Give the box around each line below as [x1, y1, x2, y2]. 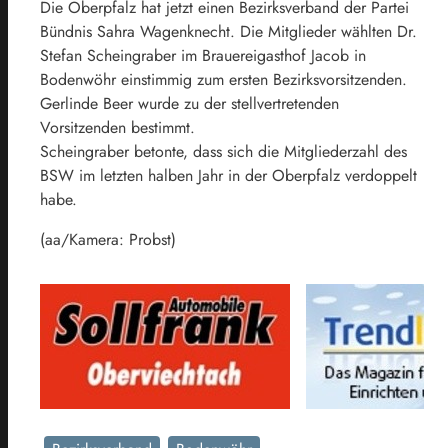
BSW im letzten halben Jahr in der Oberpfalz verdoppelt [40, 164, 417, 188]
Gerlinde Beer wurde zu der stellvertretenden [40, 92, 339, 116]
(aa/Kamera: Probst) [40, 228, 176, 252]
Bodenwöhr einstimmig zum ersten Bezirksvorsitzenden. [40, 68, 407, 92]
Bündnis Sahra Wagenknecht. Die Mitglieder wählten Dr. [40, 20, 417, 44]
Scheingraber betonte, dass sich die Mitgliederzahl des [40, 140, 407, 164]
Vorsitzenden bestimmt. [40, 116, 195, 140]
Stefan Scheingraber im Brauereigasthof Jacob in [40, 44, 366, 68]
